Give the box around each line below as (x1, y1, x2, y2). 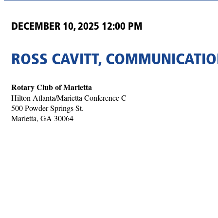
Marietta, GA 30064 (11, 113, 73, 124)
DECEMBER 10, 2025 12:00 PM (11, 21, 143, 32)
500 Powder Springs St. (11, 103, 84, 113)
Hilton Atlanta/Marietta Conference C (11, 92, 127, 103)
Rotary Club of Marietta (11, 81, 92, 93)
